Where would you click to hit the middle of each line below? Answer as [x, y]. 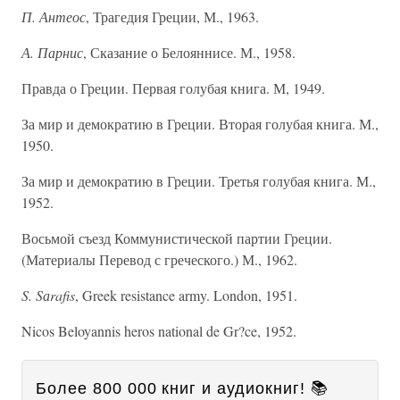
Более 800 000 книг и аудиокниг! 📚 [182, 388]
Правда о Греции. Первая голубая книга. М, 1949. [173, 88]
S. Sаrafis [48, 295]
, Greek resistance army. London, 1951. [186, 295]
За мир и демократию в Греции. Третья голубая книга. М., [199, 181]
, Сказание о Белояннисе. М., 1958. [189, 52]
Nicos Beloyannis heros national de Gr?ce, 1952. [159, 331]
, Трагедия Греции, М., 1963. [172, 17]
